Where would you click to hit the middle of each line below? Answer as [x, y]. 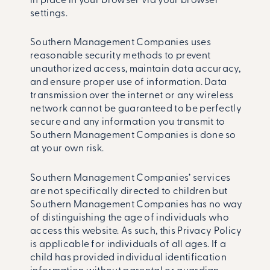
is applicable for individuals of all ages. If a [128, 245]
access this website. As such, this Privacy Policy [136, 232]
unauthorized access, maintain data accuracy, [136, 70]
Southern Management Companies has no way [137, 205]
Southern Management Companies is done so [133, 136]
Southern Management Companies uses [121, 43]
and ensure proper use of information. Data [129, 83]
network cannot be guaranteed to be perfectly [136, 109]
